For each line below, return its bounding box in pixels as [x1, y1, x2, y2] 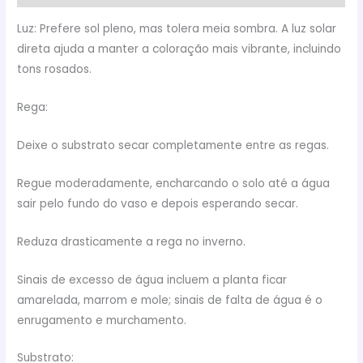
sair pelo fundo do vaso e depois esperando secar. [17, 195, 299, 211]
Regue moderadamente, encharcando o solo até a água [17, 175, 331, 191]
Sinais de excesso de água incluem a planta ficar [17, 271, 288, 288]
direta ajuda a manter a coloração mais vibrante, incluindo [17, 41, 342, 58]
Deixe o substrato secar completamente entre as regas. [17, 137, 330, 153]
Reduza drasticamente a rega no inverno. [17, 233, 246, 250]
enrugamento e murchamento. [17, 312, 187, 328]
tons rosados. [17, 62, 92, 78]
